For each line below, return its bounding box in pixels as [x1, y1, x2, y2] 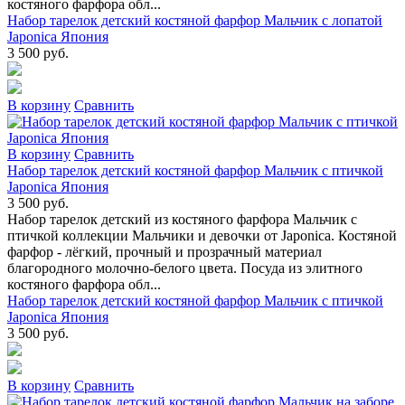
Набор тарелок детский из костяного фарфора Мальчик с [7, 212, 357, 227]
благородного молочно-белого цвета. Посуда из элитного [7, 260, 363, 276]
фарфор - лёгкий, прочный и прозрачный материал [7, 244, 322, 259]
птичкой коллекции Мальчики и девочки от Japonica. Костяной [7, 228, 397, 243]
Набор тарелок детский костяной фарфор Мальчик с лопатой [7, 13, 382, 28]
